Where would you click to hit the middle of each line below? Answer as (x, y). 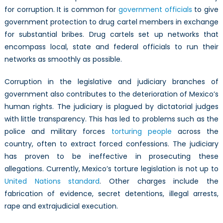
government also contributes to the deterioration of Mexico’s (111, 94)
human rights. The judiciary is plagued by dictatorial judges (111, 106)
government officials (155, 9)
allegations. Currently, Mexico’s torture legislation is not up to (111, 168)
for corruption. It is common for (61, 9)
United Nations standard (52, 181)
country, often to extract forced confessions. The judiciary (111, 144)
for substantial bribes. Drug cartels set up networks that (111, 34)
